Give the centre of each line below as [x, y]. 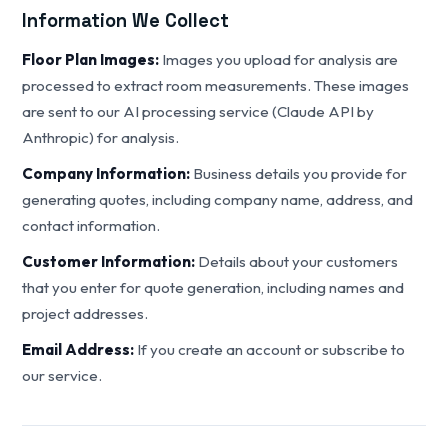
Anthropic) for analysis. [101, 137]
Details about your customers [297, 261]
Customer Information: [109, 261]
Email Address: [78, 349]
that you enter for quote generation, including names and [213, 287]
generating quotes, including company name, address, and [218, 199]
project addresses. [85, 313]
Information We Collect [126, 20]
